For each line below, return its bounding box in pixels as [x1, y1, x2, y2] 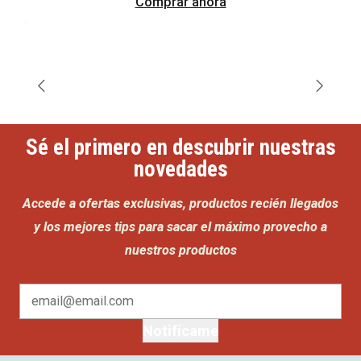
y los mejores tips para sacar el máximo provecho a [34, 218, 327, 234]
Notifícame [143, 322, 218, 339]
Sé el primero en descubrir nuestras [25, 135, 336, 161]
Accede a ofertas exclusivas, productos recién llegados [23, 195, 338, 211]
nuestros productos [124, 242, 237, 258]
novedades [133, 156, 228, 183]
